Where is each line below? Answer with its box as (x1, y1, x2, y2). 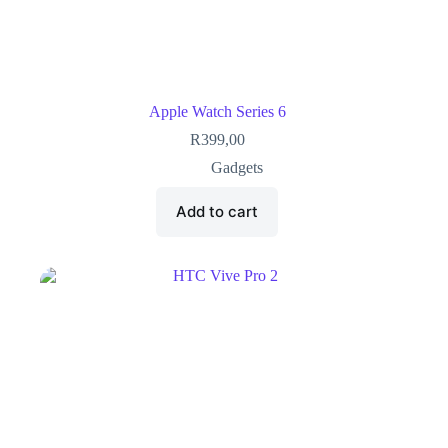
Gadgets (211, 158, 264, 176)
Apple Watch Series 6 (148, 102, 286, 120)
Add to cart (176, 202, 259, 222)
